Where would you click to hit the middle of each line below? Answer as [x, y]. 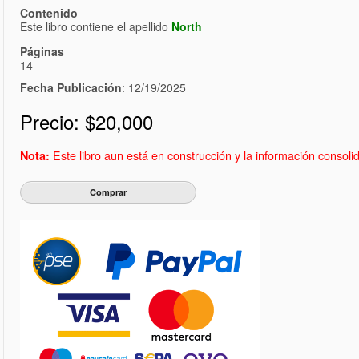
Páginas [42, 52]
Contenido [49, 13]
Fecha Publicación [71, 88]
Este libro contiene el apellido [96, 27]
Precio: [52, 122]
